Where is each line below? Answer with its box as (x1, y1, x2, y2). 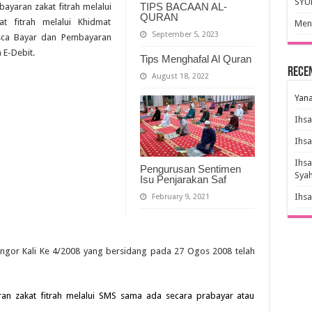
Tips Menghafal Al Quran (139, 52, 251, 65)
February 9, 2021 (151, 192, 210, 201)
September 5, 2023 (151, 29, 219, 39)
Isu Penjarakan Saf (139, 173, 226, 185)
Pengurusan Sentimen (139, 162, 241, 175)
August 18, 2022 (151, 71, 209, 81)
